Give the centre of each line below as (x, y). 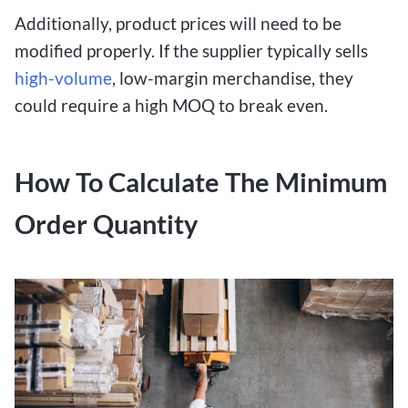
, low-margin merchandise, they (233, 78)
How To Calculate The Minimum (201, 183)
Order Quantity (106, 224)
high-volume (63, 78)
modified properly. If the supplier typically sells (191, 51)
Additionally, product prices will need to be (178, 24)
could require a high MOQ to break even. (171, 106)
